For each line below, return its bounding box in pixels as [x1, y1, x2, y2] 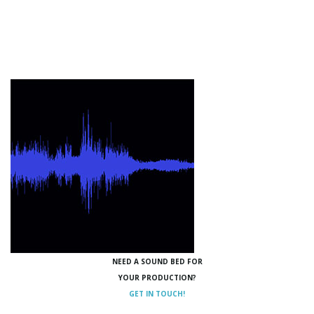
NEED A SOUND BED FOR [111, 257, 203, 266]
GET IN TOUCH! [129, 289, 185, 299]
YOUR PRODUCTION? [118, 273, 196, 282]
